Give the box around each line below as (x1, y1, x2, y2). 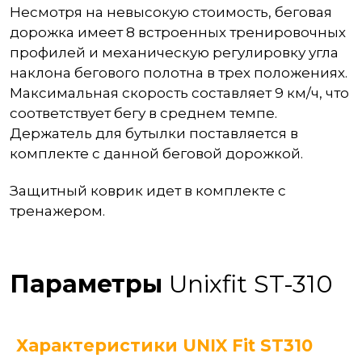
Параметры (10, 268, 169, 299)
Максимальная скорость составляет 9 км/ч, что (10, 84, 349, 101)
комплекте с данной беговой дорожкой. (10, 145, 303, 162)
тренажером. (10, 202, 105, 219)
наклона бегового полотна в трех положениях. (10, 64, 347, 81)
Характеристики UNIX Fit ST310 (16, 335, 313, 356)
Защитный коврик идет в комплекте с (10, 182, 286, 199)
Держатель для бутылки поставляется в (10, 124, 298, 141)
